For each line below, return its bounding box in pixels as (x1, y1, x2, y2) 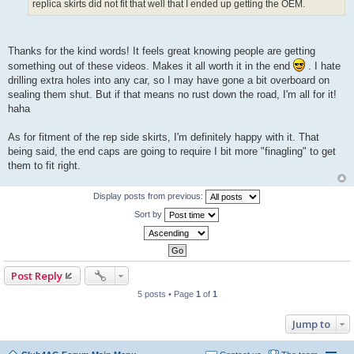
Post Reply (11, 268, 62, 283)
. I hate (305, 59, 341, 72)
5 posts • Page (137, 288, 196, 299)
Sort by (134, 209, 164, 219)
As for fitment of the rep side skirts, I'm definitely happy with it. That (8, 130, 319, 143)
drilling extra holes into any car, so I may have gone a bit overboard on (8, 73, 330, 86)
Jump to (292, 316, 330, 331)
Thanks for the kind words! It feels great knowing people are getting (8, 44, 315, 57)
